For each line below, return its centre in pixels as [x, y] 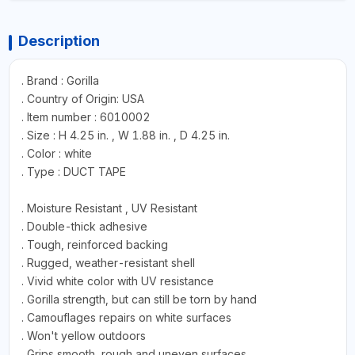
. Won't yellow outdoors [83, 336]
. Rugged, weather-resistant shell [108, 263]
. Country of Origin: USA [82, 99]
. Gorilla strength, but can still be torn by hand [139, 300]
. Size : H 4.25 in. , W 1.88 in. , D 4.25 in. [125, 136]
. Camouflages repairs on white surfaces [126, 318]
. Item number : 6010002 [86, 117]
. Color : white [56, 154]
